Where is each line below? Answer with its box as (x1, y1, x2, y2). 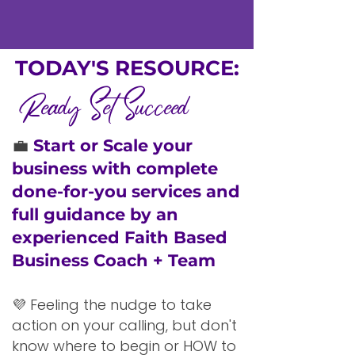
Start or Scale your (33, 136, 193, 155)
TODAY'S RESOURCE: (15, 55, 239, 81)
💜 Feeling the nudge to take (12, 295, 212, 315)
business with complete (12, 158, 218, 178)
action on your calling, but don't (12, 315, 237, 335)
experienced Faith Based (12, 227, 227, 247)
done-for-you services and (12, 181, 240, 201)
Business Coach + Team (12, 250, 216, 270)
